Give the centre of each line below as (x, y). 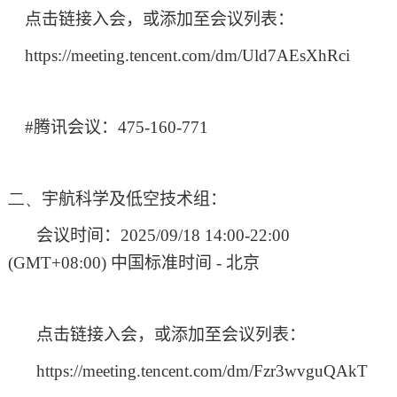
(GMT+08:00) (59, 263)
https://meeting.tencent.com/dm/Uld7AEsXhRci (187, 56)
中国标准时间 (161, 263)
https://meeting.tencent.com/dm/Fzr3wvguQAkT (202, 371)
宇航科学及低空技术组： (134, 199)
